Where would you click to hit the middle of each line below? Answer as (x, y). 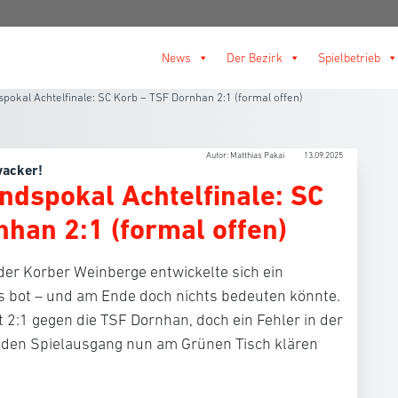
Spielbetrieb (349, 58)
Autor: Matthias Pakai (246, 155)
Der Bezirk (255, 58)
